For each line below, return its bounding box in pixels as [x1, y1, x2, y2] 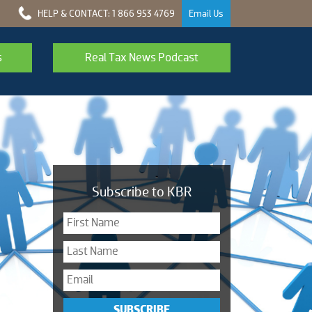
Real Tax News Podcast [85, 50, 198, 64]
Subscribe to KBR [92, 183, 192, 199]
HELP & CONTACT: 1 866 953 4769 [36, 8, 175, 19]
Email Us [189, 8, 224, 19]
